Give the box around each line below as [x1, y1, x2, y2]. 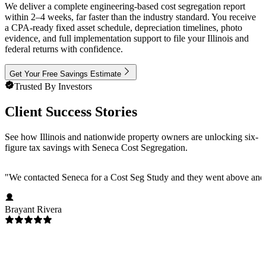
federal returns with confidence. [5, 44, 123, 55]
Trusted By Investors [14, 81, 92, 92]
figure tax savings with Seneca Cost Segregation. [5, 142, 188, 153]
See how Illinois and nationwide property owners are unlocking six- [5, 132, 258, 142]
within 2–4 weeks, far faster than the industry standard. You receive [5, 12, 256, 23]
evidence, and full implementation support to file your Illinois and [5, 33, 249, 44]
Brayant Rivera [5, 204, 62, 215]
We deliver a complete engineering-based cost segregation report [5, 1, 245, 12]
